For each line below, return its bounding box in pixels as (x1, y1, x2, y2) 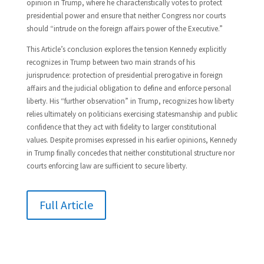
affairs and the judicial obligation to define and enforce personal (26, 83, 231, 93)
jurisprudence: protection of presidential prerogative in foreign (26, 70, 223, 80)
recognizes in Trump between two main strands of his (26, 57, 195, 67)
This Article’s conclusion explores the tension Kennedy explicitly (26, 44, 226, 54)
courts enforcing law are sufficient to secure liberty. (26, 161, 187, 171)
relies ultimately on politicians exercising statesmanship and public (26, 109, 237, 119)
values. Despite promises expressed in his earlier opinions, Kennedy (26, 135, 237, 145)
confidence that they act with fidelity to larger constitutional (26, 122, 216, 132)
